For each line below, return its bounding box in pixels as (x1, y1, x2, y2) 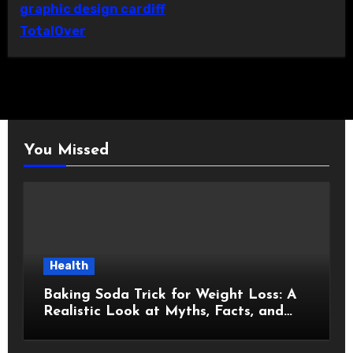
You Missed (23, 143, 109, 159)
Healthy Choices (43, 321, 154, 336)
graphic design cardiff (19, 2, 165, 17)
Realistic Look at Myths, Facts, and (43, 304, 284, 320)
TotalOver (19, 24, 86, 39)
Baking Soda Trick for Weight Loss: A (43, 288, 297, 303)
